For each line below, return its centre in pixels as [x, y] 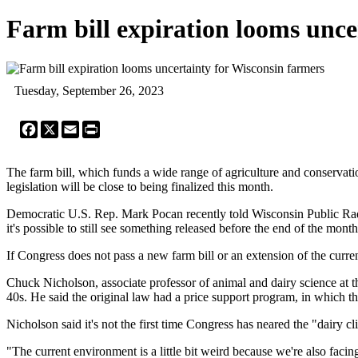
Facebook [62, 126]
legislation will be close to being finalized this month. [140, 186]
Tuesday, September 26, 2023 [89, 90]
